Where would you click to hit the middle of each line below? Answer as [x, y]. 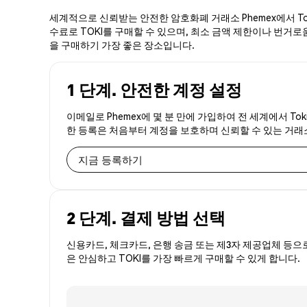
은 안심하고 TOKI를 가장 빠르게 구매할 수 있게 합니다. [183, 258]
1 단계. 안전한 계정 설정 [154, 90]
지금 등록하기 [110, 159]
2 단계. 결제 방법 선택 [146, 218]
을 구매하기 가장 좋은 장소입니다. [122, 45]
